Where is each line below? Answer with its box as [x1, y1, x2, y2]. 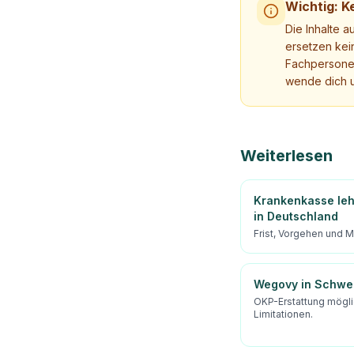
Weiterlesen [240, 146, 333, 165]
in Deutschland [254, 209, 338, 223]
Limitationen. [254, 308, 313, 320]
